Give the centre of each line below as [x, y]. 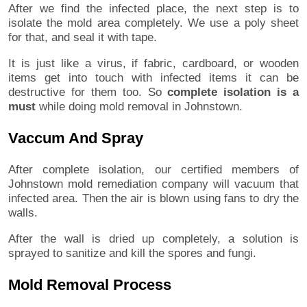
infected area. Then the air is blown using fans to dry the [153, 198]
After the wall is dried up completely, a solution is [153, 238]
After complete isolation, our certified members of [153, 169]
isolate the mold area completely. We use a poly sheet [153, 23]
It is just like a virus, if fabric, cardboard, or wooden [153, 63]
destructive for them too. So [88, 92]
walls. [23, 212]
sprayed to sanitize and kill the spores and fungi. [132, 253]
